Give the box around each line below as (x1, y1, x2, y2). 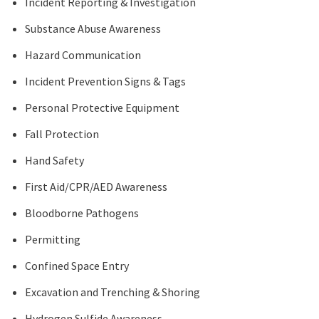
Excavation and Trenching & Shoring (25, 285, 200, 299)
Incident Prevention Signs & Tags (25, 74, 186, 88)
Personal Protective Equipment (25, 100, 179, 115)
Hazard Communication (25, 48, 141, 62)
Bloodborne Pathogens (25, 206, 139, 220)
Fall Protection (25, 127, 99, 141)
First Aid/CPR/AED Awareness (25, 179, 167, 194)
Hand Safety (25, 153, 84, 167)
